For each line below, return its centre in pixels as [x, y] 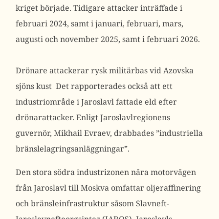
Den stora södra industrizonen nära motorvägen [106, 172]
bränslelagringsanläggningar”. [73, 149]
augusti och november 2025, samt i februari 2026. [108, 39]
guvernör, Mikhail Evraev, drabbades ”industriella [109, 133]
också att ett [149, 86]
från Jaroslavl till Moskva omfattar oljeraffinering [108, 188]
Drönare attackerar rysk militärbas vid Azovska [105, 70]
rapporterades [98, 86]
